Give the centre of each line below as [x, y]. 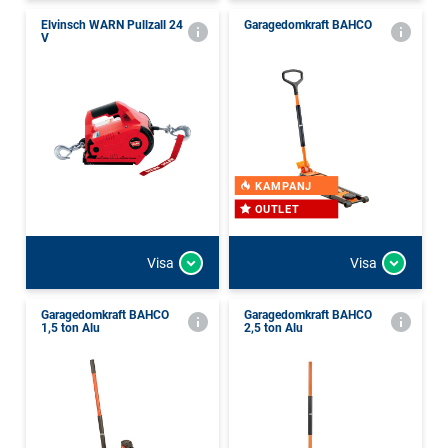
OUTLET [277, 209]
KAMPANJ [283, 186]
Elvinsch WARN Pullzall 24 [112, 25]
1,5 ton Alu [70, 328]
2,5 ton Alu [273, 328]
